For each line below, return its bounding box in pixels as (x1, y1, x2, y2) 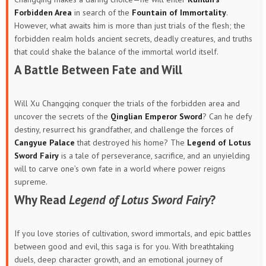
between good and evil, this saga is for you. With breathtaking (14, 240, 234, 252)
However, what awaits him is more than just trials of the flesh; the (14, 20, 245, 31)
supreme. (14, 176, 47, 187)
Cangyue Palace (14, 137, 75, 148)
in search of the (72, 7, 132, 18)
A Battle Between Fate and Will (14, 61, 182, 78)
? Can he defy (202, 110, 252, 122)
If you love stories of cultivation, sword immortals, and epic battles (14, 227, 251, 239)
